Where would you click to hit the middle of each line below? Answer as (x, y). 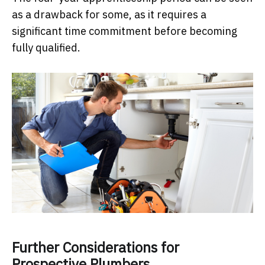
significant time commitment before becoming (125, 31)
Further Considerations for (96, 248)
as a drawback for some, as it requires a (109, 15)
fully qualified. (46, 48)
